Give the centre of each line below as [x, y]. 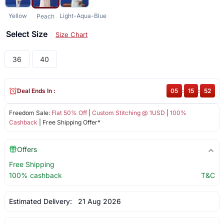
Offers [27, 149]
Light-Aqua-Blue [83, 16]
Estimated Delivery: [41, 201]
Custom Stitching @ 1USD [128, 113]
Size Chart [71, 35]
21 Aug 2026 [97, 201]
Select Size [27, 34]
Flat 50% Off [69, 113]
